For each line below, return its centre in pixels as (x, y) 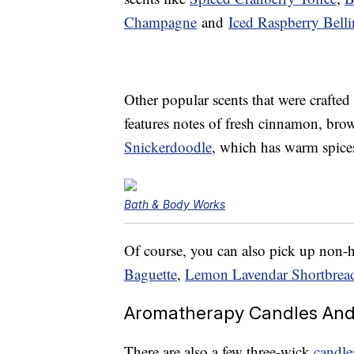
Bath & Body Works (175, 205)
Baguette (151, 274)
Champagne (160, 22)
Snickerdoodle (168, 147)
